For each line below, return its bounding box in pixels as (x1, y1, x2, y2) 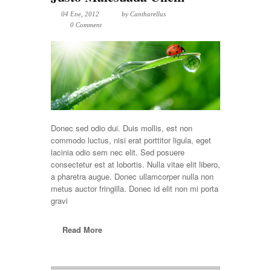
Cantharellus (130, 10, 166, 18)
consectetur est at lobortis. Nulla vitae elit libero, (51, 158, 220, 170)
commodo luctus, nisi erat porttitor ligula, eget (51, 134, 211, 146)
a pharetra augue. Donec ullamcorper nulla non (51, 170, 214, 182)
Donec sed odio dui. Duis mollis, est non (51, 122, 192, 134)
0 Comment (70, 21, 102, 28)
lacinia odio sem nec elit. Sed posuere (51, 146, 184, 158)
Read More (62, 223, 102, 235)
